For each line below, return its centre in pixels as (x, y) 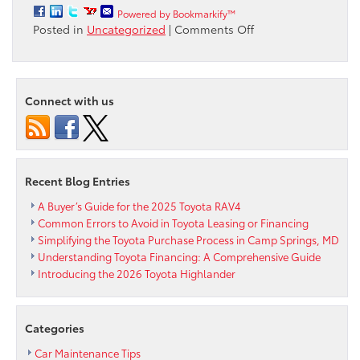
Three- (270, 124)
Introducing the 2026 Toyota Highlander (137, 273)
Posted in (60, 29)
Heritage (276, 188)
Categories (55, 327)
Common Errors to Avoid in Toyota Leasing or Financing (173, 222)
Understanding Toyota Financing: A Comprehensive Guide (179, 256)
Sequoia (275, 76)
